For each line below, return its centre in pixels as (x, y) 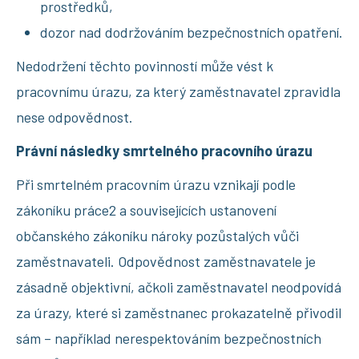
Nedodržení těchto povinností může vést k (145, 65)
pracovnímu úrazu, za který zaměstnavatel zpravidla (178, 91)
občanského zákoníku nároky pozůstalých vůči (157, 235)
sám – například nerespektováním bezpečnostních (169, 338)
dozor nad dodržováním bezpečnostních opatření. (192, 32)
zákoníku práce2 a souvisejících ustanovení (146, 210)
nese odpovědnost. (75, 117)
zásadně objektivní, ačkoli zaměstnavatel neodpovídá (179, 286)
